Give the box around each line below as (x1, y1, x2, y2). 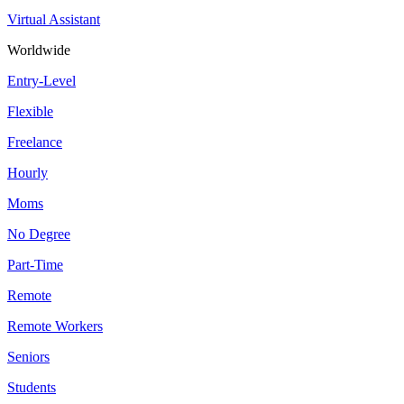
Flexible (7, 104, 53, 120)
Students (7, 380, 56, 396)
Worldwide (7, 42, 70, 59)
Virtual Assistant (7, 12, 100, 28)
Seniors (7, 349, 50, 365)
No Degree (7, 226, 70, 243)
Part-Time (7, 257, 63, 273)
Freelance (7, 134, 62, 151)
